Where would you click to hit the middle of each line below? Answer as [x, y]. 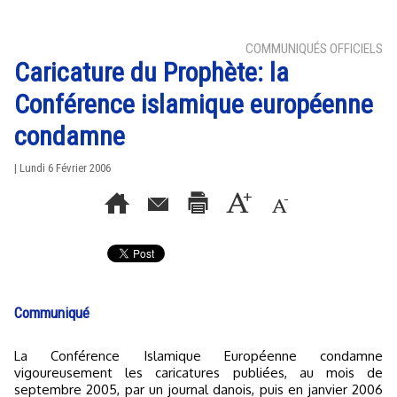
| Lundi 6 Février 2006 [62, 168]
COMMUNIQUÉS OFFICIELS [314, 49]
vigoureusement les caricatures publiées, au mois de [198, 373]
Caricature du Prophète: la [152, 72]
